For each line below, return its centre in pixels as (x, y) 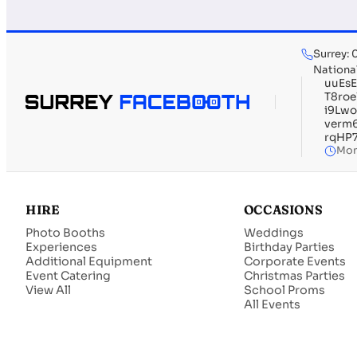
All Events (272, 305)
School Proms (284, 290)
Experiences (61, 247)
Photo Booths (65, 233)
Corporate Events (294, 262)
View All (48, 290)
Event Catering (68, 276)
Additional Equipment (89, 262)
